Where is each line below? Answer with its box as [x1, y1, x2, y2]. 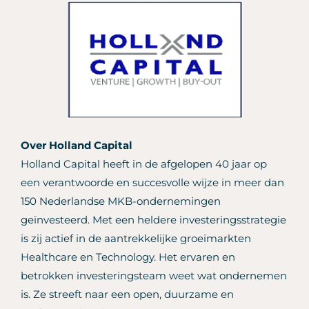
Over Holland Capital [21, 139, 132, 152]
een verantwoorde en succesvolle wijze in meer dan [21, 176, 284, 190]
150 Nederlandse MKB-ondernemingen [21, 195, 221, 208]
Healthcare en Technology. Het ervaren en [21, 250, 235, 264]
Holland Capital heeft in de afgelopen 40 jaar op [21, 157, 267, 171]
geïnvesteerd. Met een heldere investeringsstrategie [21, 213, 286, 227]
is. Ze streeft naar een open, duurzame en [21, 288, 234, 301]
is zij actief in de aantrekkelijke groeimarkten [21, 232, 251, 246]
